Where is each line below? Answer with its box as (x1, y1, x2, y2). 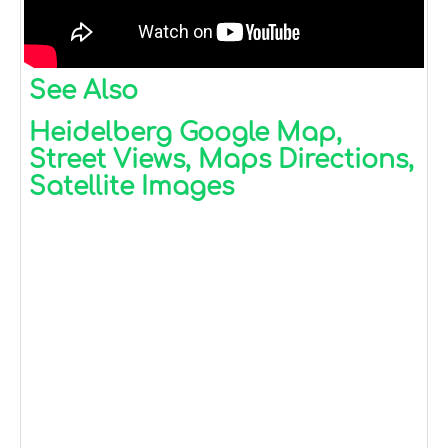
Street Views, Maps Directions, (29, 145, 414, 174)
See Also (29, 76, 138, 105)
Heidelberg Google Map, (29, 118, 342, 147)
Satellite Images (29, 172, 234, 201)
